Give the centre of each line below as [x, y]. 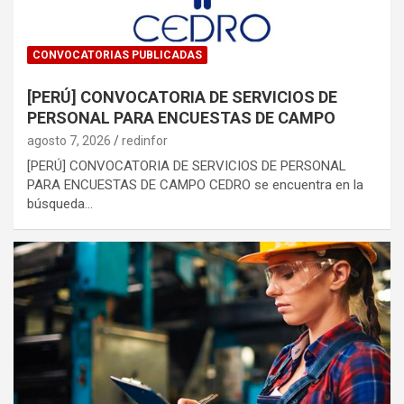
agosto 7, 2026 [69, 140]
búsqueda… [60, 203]
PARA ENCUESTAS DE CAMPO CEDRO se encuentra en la [195, 184]
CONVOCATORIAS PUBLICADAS [117, 55]
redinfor [145, 140]
